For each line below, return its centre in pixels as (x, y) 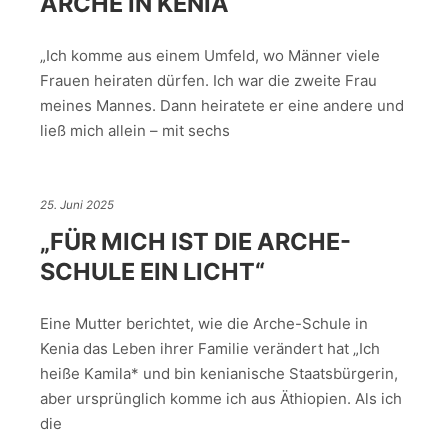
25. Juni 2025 (77, 205)
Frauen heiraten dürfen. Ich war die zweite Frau (208, 81)
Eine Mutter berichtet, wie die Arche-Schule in (204, 324)
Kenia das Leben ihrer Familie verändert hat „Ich (210, 349)
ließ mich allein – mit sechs (135, 131)
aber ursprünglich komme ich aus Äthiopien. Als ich (221, 399)
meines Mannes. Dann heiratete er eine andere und (222, 106)
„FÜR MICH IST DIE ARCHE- (195, 241)
